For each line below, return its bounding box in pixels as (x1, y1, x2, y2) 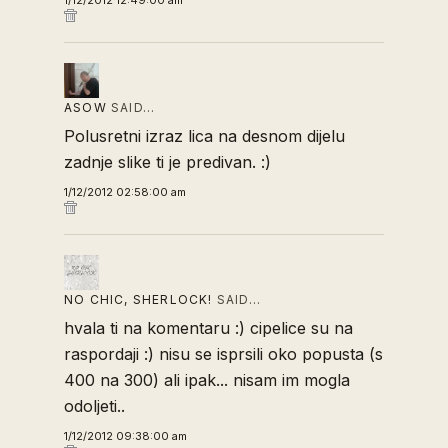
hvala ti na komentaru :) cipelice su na (64, 318, 353, 338)
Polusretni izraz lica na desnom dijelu (64, 126, 345, 146)
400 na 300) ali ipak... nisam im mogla (64, 370, 350, 390)
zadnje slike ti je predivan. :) (64, 152, 271, 172)
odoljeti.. (64, 396, 125, 416)
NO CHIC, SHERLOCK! (64, 292, 213, 307)
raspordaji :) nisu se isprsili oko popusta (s (64, 344, 383, 364)
